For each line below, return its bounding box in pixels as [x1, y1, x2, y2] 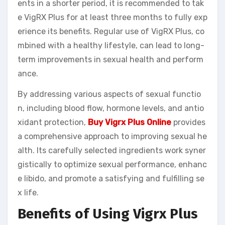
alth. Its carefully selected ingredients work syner [18, 145, 206, 155]
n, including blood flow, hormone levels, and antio [18, 103, 204, 113]
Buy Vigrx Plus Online [88, 117, 171, 127]
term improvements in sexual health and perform [18, 54, 203, 64]
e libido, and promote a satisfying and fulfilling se [18, 173, 204, 183]
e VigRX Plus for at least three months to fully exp [18, 12, 207, 22]
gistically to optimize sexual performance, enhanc [18, 159, 207, 169]
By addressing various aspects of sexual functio [18, 89, 201, 99]
